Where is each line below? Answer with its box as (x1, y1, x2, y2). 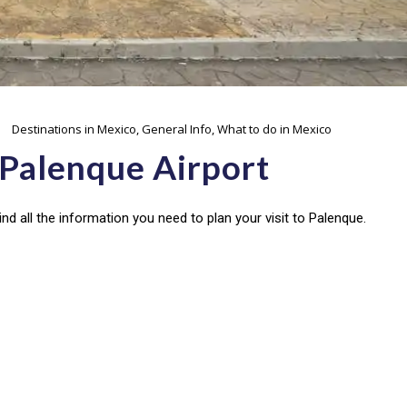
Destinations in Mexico (12, 120, 136, 137)
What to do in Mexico (217, 120, 332, 137)
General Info (142, 120, 212, 137)
